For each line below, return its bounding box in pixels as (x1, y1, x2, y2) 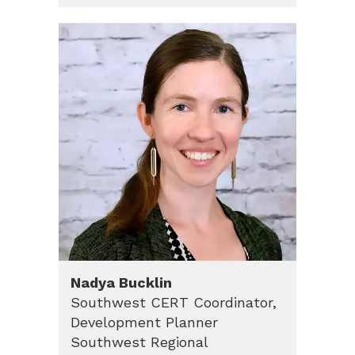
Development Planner (71, 313, 218, 330)
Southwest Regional (71, 333, 208, 350)
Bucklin (119, 273, 172, 291)
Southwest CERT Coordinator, (71, 293, 277, 311)
